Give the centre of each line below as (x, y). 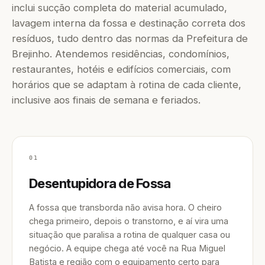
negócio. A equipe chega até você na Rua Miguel (127, 248)
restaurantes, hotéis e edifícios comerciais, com (121, 69)
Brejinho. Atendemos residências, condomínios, (121, 54)
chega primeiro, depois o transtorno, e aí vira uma (129, 221)
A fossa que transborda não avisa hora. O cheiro (125, 207)
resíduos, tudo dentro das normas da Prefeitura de (130, 38)
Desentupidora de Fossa (100, 183)
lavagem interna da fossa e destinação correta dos (129, 23)
